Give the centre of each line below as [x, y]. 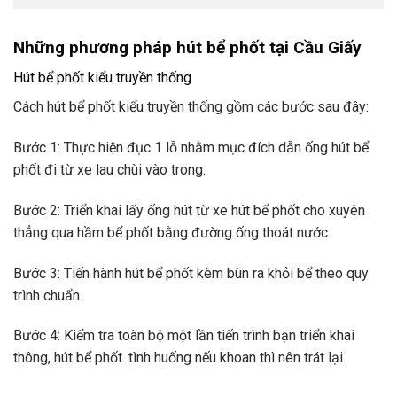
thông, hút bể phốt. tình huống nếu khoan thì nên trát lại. [179, 358]
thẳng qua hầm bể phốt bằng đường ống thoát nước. [172, 232]
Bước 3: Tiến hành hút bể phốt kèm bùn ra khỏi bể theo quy [191, 273]
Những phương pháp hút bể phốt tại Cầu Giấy [187, 47]
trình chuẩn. [50, 295]
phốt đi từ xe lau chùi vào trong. [109, 170]
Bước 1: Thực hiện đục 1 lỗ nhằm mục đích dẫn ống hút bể [191, 148]
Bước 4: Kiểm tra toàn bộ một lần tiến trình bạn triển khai [184, 336]
